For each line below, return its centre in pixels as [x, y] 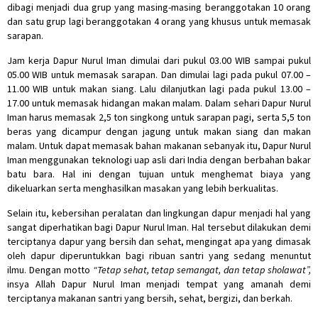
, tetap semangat [183, 269]
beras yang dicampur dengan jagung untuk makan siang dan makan [159, 131]
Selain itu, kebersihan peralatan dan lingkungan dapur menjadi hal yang [159, 213]
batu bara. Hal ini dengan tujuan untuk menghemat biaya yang [159, 174]
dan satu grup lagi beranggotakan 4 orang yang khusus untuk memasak [159, 21]
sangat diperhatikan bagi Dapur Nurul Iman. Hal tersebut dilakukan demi [159, 227]
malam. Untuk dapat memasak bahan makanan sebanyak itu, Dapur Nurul [159, 145]
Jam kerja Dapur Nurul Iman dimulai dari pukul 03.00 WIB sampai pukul [159, 60]
